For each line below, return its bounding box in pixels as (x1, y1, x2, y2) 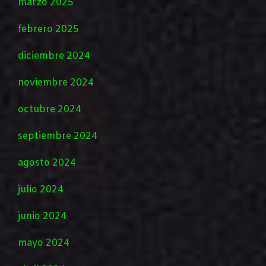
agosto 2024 (18, 157, 76, 170)
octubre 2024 (18, 103, 81, 116)
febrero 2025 (18, 23, 79, 36)
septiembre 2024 (18, 130, 97, 143)
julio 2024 (18, 183, 64, 197)
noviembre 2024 (18, 77, 94, 90)
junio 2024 (18, 210, 66, 223)
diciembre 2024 (18, 50, 90, 63)
